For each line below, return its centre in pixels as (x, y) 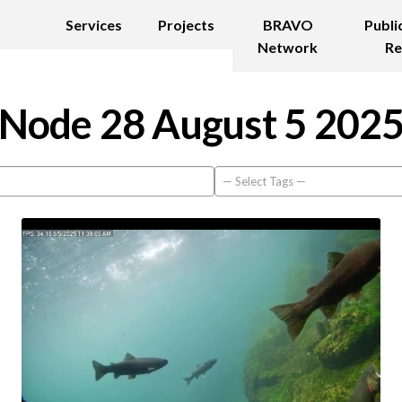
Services (94, 25)
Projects (187, 25)
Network (288, 47)
